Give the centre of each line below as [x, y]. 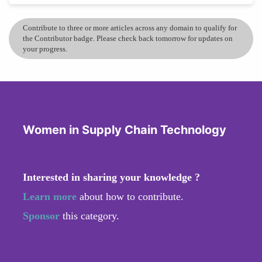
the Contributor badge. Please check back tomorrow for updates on [128, 38]
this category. [91, 216]
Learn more [50, 196]
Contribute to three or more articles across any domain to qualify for [130, 27]
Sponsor [43, 216]
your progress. [45, 49]
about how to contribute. [130, 196]
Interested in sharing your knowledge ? [111, 177]
